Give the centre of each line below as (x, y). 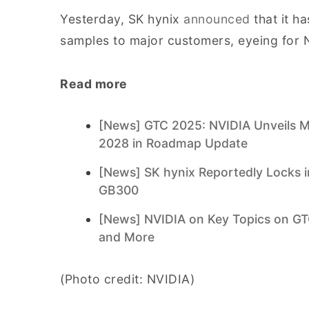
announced (217, 19)
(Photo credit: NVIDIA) (127, 279)
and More (127, 237)
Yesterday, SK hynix (122, 19)
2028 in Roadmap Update (173, 143)
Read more (94, 84)
